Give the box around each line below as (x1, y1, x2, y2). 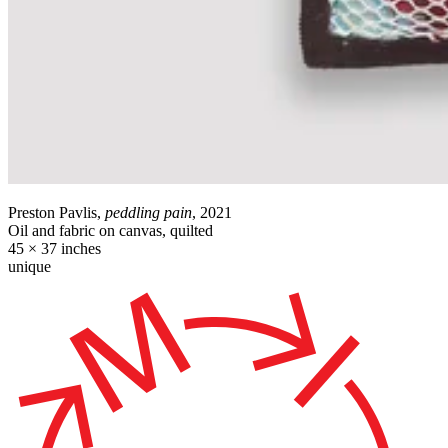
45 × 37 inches (8, 240, 101, 257)
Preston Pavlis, (8, 204, 105, 221)
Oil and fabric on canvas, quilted (8, 222, 213, 239)
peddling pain (105, 204, 192, 221)
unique (8, 258, 51, 275)
